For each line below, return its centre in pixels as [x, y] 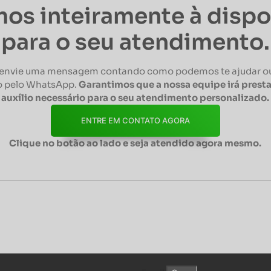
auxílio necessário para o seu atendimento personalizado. [135, 98]
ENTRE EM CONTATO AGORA [135, 121]
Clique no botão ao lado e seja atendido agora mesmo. [135, 143]
